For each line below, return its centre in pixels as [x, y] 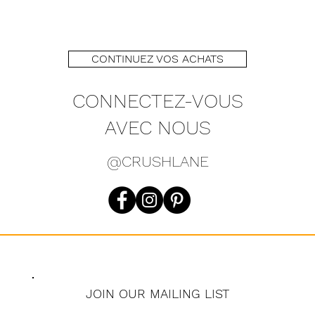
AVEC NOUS [157, 127]
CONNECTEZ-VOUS [157, 101]
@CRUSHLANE [157, 161]
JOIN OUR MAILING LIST [157, 293]
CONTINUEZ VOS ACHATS [157, 58]
